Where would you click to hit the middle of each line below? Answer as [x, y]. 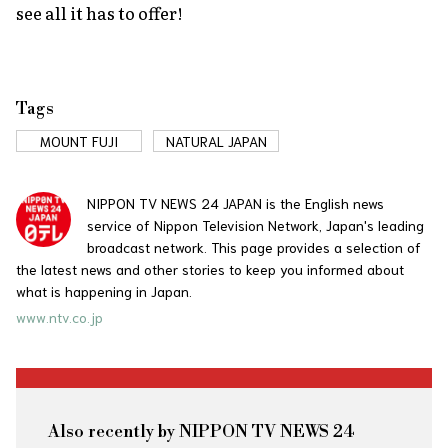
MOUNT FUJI [79, 140]
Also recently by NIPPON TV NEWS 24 [201, 431]
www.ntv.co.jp [59, 316]
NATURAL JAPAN [216, 140]
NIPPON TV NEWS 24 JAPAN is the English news [235, 202]
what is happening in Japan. [104, 290]
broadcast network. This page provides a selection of [254, 246]
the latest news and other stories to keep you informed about [210, 268]
